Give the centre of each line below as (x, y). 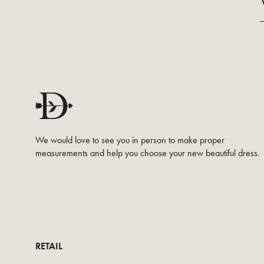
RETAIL (49, 246)
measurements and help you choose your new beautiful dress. (148, 153)
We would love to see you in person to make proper (130, 140)
